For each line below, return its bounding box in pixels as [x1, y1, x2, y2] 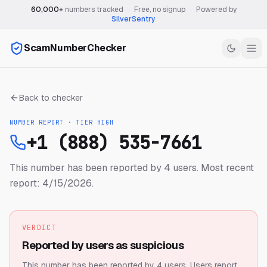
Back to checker [19, 92, 83, 103]
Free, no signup [133, 5, 185, 14]
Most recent [198, 162, 254, 174]
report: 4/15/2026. [10, 177, 94, 190]
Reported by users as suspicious [22, 238, 184, 252]
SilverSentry [111, 14, 156, 24]
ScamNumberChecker [24, 42, 126, 54]
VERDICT [22, 223, 57, 232]
